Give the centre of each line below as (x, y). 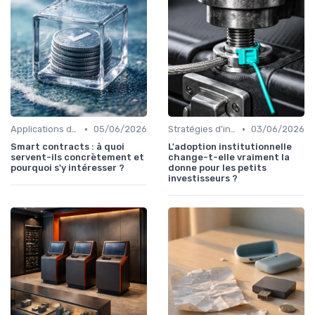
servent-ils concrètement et (77, 157)
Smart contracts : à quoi (67, 147)
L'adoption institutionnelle (230, 147)
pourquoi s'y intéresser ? (67, 168)
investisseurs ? (203, 179)
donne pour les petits (217, 168)
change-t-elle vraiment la (229, 157)
